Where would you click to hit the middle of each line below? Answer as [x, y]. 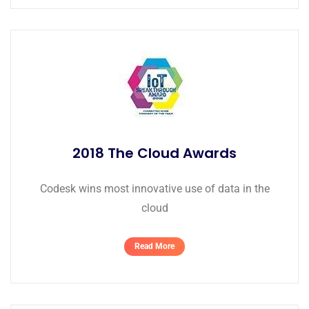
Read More [154, 246]
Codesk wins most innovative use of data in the [154, 189]
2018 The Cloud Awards [154, 153]
